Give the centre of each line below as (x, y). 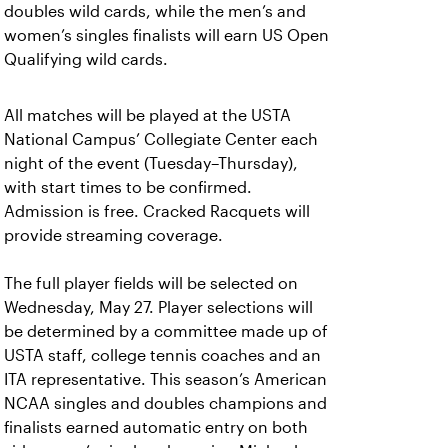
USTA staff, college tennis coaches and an (162, 355)
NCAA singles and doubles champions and (165, 403)
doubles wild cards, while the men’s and (155, 11)
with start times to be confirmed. (128, 187)
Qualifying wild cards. (86, 59)
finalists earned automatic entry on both (156, 427)
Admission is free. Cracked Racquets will (157, 211)
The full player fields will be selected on (151, 283)
